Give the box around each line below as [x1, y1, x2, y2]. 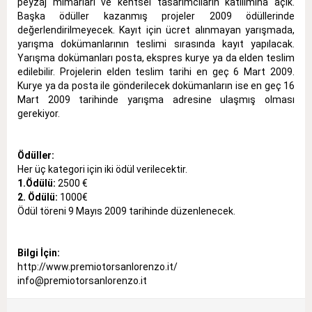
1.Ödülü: [17, 178, 56, 189]
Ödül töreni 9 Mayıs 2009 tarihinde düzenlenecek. [17, 205, 235, 217]
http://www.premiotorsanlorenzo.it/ [17, 261, 178, 273]
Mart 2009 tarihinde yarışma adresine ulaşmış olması [17, 94, 295, 106]
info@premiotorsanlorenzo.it [17, 275, 147, 287]
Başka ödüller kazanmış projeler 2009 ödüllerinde [17, 10, 295, 22]
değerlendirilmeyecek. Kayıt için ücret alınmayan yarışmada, [17, 24, 295, 36]
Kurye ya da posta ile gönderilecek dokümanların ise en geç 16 [17, 80, 295, 92]
